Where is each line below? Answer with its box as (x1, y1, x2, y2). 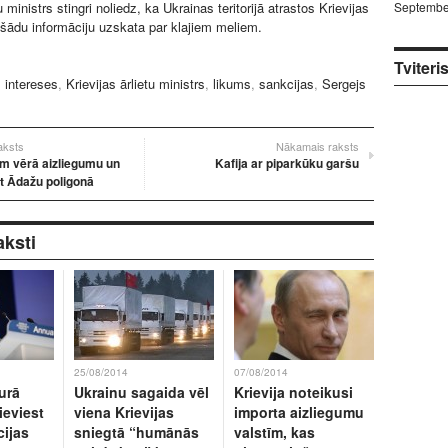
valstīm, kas (234, 422, 315, 442)
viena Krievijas (74, 402, 174, 422)
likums (213, 74, 251, 93)
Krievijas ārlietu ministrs (66, 74, 205, 93)
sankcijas (259, 74, 314, 93)
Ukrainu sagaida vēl (74, 382, 209, 402)
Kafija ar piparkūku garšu (215, 154, 359, 172)
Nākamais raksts (276, 138, 359, 154)
